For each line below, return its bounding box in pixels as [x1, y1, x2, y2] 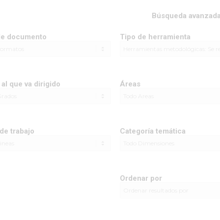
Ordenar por [120, 174, 162, 183]
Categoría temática [120, 127, 186, 136]
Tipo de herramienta [120, 32, 191, 41]
